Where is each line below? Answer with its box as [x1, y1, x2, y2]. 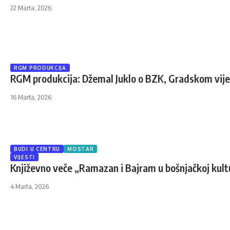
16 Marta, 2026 [10, 93, 51, 101]
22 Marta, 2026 [10, 4, 51, 12]
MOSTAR [67, 146, 94, 152]
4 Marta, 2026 [10, 182, 49, 190]
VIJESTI [14, 154, 35, 160]
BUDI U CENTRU [14, 146, 61, 152]
